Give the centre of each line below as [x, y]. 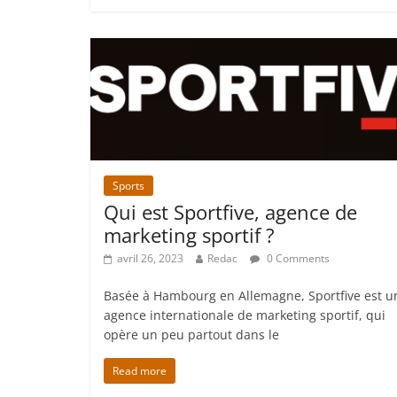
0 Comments [297, 258]
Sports [128, 185]
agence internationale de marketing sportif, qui [245, 315]
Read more [140, 370]
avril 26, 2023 [150, 258]
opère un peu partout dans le [191, 334]
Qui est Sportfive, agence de [230, 211]
